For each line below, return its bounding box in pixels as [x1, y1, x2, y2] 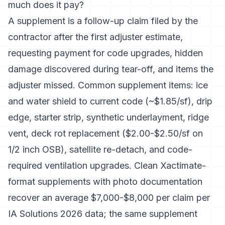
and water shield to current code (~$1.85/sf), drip [8, 96, 212, 106]
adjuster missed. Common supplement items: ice [8, 80, 208, 90]
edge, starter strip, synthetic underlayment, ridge [8, 112, 209, 123]
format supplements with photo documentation [8, 176, 202, 187]
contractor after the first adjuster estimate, [8, 32, 183, 42]
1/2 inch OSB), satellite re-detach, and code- [8, 144, 192, 155]
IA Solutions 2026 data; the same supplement [8, 208, 197, 219]
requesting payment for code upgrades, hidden [8, 48, 203, 58]
